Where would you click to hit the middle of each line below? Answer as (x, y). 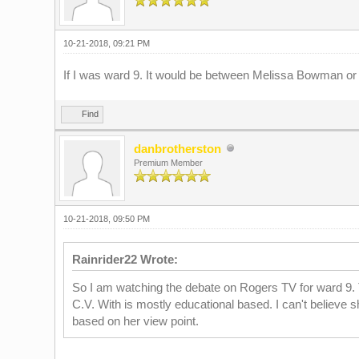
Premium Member (168, 163)
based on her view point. (135, 321)
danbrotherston (177, 149)
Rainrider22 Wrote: (125, 259)
